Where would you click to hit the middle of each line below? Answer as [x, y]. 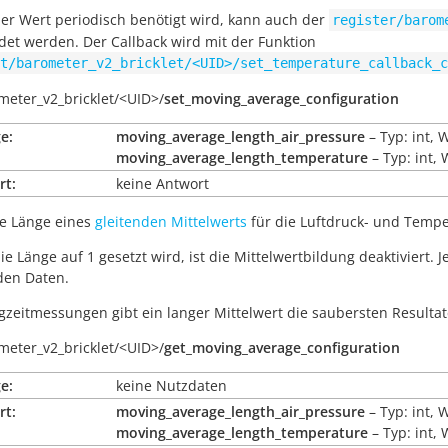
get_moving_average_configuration [282, 347]
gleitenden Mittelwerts [171, 221]
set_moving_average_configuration [281, 98]
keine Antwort [162, 183]
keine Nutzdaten [171, 385]
